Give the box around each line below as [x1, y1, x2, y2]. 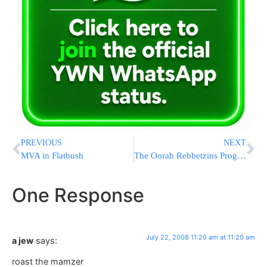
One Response [12, 184, 144, 207]
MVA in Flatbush [21, 151, 83, 161]
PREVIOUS [21, 138, 62, 148]
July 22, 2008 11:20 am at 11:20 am [146, 233, 255, 242]
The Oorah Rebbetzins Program [237, 151, 246, 161]
